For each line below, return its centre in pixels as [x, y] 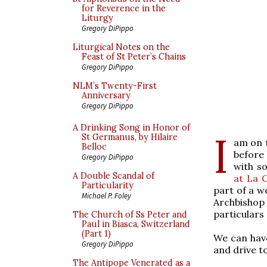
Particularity [108, 185]
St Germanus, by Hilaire [130, 137]
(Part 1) [96, 234]
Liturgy [97, 18]
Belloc [94, 147]
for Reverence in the [124, 8]
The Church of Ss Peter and [130, 215]
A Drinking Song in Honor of [131, 128]
